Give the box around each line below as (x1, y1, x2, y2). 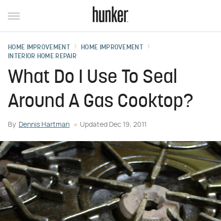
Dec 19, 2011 (109, 121, 147, 128)
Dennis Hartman (19, 121, 70, 128)
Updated (80, 121, 109, 128)
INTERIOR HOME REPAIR (8, 53, 76, 60)
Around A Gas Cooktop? (8, 93, 193, 112)
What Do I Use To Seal (8, 69, 178, 88)
